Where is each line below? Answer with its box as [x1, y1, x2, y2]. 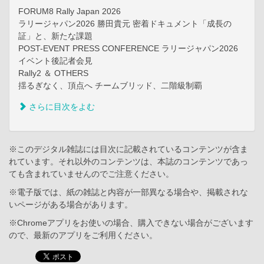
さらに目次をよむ [27, 102, 95, 112]
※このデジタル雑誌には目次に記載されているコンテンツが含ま [9, 144, 248, 154]
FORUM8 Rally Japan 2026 [18, 6, 121, 16]
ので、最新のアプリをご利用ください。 [9, 230, 157, 240]
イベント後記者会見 [18, 56, 93, 66]
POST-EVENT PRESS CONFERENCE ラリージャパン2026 [18, 44, 238, 54]
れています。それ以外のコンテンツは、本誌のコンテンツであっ [9, 157, 248, 167]
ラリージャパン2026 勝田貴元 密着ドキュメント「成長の [18, 19, 232, 29]
